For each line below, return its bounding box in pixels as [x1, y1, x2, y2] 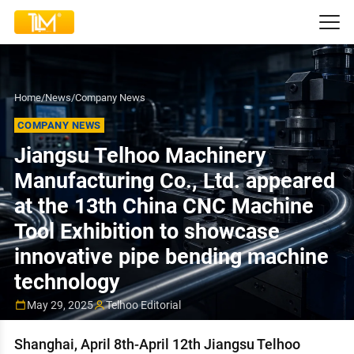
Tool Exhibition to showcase [13, 219, 280, 244]
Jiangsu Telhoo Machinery [13, 143, 266, 168]
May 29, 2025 [27, 298, 94, 311]
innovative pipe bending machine [13, 244, 329, 269]
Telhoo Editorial [106, 298, 182, 311]
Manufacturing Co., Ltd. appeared [13, 168, 335, 194]
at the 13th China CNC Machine [13, 194, 314, 219]
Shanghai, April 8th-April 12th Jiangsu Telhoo [13, 335, 300, 352]
